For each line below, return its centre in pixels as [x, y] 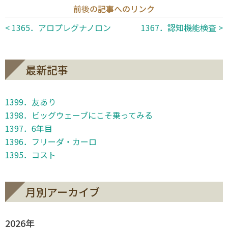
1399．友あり [31, 102]
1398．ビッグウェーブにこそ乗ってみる [79, 115]
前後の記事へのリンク [114, 9]
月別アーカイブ [63, 192]
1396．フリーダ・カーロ [51, 141]
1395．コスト [31, 154]
